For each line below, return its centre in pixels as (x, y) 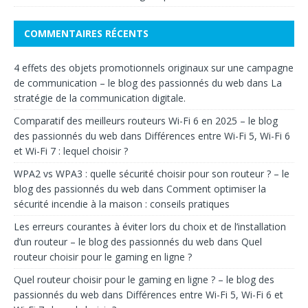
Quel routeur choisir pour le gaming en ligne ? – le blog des (144, 280)
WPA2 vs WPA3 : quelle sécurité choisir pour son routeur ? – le (152, 174)
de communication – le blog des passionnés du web (129, 83)
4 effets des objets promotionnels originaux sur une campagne (154, 68)
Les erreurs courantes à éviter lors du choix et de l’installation (150, 227)
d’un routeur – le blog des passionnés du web (114, 242)
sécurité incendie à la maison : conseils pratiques (122, 204)
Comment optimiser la (216, 189)
